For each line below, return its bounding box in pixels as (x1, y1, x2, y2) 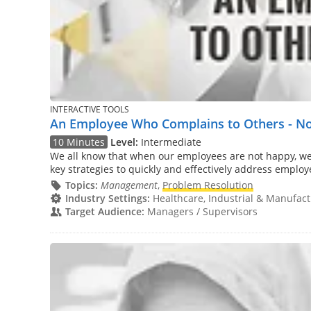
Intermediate (138, 135, 202, 149)
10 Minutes (53, 135, 106, 149)
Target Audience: (65, 204, 144, 218)
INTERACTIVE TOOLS (50, 103, 129, 115)
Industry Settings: (65, 191, 150, 205)
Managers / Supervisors (144, 204, 258, 218)
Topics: (65, 178, 98, 192)
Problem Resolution (162, 178, 253, 192)
